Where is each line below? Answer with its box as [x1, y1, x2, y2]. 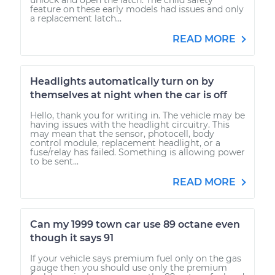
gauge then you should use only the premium [30, 261, 227, 273]
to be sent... [30, 155, 79, 167]
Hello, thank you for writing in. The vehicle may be [30, 109, 245, 121]
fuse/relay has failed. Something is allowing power [30, 146, 245, 158]
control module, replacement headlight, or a [30, 137, 220, 149]
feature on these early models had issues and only [30, 3, 244, 15]
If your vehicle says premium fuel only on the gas [30, 252, 241, 264]
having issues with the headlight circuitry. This [30, 118, 230, 130]
